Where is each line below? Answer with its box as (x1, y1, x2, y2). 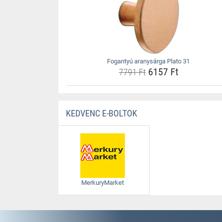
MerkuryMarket (81, 179, 124, 186)
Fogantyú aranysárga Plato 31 (107, 57, 190, 65)
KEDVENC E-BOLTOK (65, 108, 137, 118)
